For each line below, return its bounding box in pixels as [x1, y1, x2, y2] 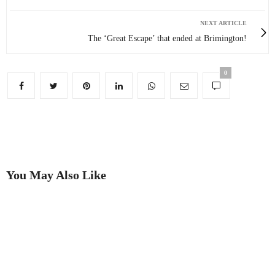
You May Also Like [6, 168, 106, 182]
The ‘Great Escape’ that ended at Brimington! [88, 34, 247, 44]
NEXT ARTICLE [200, 20, 247, 27]
